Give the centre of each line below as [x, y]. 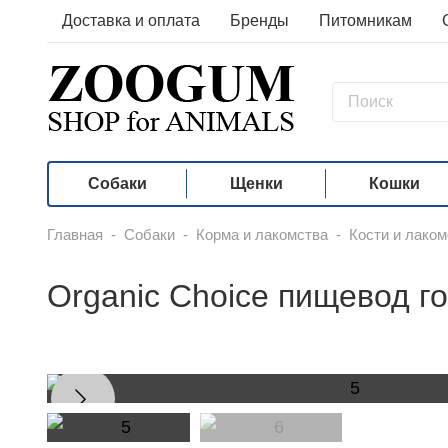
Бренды [259, 20]
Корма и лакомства [262, 234]
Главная [75, 234]
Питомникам [365, 20]
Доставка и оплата [131, 20]
